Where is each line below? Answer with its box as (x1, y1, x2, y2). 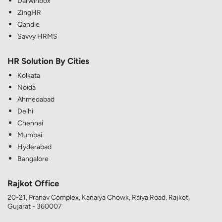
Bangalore (17, 155, 49, 164)
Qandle (17, 20, 40, 29)
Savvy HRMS (17, 32, 57, 41)
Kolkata (17, 71, 40, 80)
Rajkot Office (7, 178, 59, 189)
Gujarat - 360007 (7, 202, 62, 211)
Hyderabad (17, 143, 52, 152)
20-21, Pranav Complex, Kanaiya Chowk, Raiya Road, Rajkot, (7, 193, 190, 202)
